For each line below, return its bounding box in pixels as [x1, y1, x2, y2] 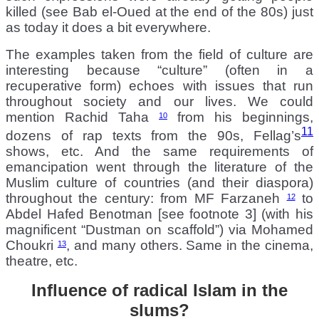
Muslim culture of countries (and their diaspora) [6, 174, 313, 190]
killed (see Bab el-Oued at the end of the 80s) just [6, 4, 313, 19]
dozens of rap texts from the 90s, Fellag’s [6, 127, 301, 143]
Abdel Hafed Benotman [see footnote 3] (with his [6, 206, 313, 221]
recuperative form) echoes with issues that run [6, 78, 313, 93]
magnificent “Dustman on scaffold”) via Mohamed [6, 221, 313, 237]
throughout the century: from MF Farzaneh [6, 190, 287, 206]
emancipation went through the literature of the [6, 159, 313, 174]
